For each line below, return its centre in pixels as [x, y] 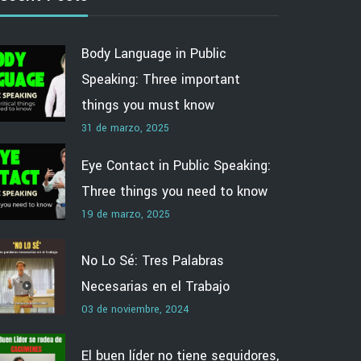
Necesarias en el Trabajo [156, 286]
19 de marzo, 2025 [126, 214]
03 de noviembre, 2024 [135, 309]
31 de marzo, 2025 [125, 128]
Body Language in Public [154, 54]
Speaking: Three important [161, 79]
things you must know [148, 105]
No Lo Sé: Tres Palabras [153, 260]
